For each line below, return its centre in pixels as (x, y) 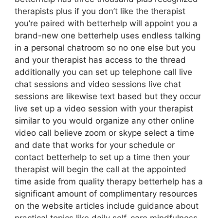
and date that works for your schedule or (95, 145)
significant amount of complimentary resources (106, 194)
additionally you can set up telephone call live (103, 72)
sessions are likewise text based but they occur (108, 96)
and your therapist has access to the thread (100, 60)
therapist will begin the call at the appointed (100, 169)
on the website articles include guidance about (107, 206)
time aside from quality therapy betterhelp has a (109, 182)
